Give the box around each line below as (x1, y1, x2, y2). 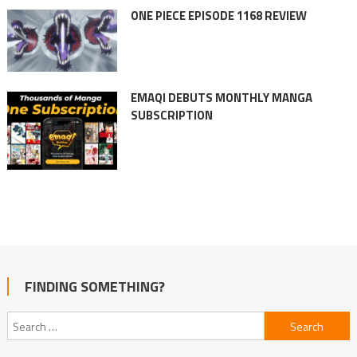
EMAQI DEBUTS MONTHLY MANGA (130, 88, 312, 107)
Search (263, 312, 297, 330)
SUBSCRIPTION (130, 105, 213, 124)
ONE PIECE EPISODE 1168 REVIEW (130, 6, 307, 25)
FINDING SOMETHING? (24, 276, 165, 298)
